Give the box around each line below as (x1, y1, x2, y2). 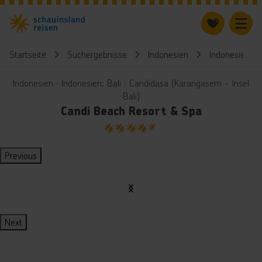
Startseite (9, 48, 46, 60)
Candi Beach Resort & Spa (60, 104, 202, 119)
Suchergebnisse (67, 48, 127, 60)
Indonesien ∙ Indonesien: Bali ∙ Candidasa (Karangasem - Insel (13, 77, 249, 89)
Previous (5, 149, 37, 161)
